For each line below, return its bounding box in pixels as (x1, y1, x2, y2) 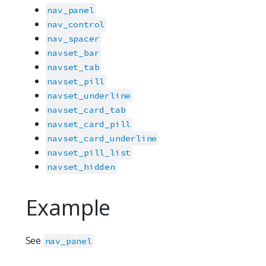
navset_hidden (47, 161, 115, 173)
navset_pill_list (47, 147, 131, 159)
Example (25, 192, 111, 223)
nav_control (47, 19, 105, 30)
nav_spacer (47, 33, 100, 45)
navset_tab (47, 62, 100, 73)
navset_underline (47, 90, 131, 102)
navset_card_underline (47, 133, 157, 144)
